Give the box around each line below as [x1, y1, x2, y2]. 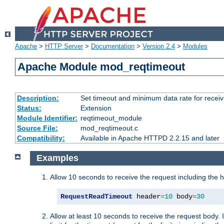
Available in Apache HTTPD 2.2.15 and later [80, 134, 219, 142]
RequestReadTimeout [60, 192, 132, 200]
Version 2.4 [142, 42, 175, 50]
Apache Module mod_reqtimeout [17, 60, 185, 73]
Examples [36, 153, 78, 163]
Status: [16, 104, 41, 112]
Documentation [91, 42, 134, 50]
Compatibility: [16, 134, 65, 142]
